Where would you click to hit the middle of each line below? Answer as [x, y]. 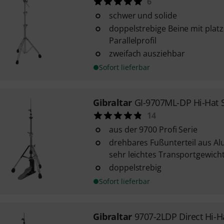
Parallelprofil [132, 40]
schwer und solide [143, 15]
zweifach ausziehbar [147, 53]
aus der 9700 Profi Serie [153, 129]
